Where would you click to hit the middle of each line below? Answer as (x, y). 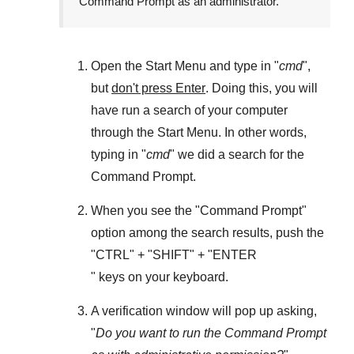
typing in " (119, 155)
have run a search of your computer (189, 111)
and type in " (243, 66)
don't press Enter (158, 88)
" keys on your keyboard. (160, 277)
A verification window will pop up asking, (204, 311)
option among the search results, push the (207, 233)
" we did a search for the (237, 155)
